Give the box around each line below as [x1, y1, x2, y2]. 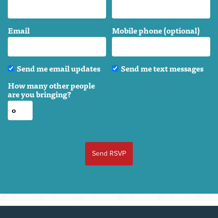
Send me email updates [17, 62, 100, 75]
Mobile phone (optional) [111, 24, 200, 37]
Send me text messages [120, 62, 203, 75]
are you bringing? [8, 88, 71, 101]
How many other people [8, 79, 95, 92]
